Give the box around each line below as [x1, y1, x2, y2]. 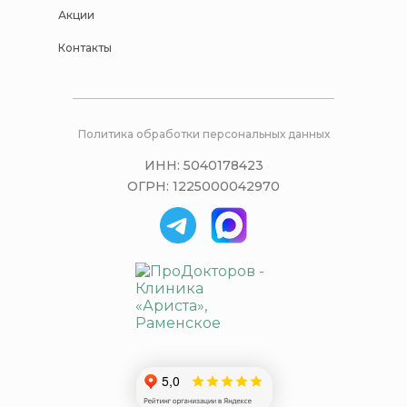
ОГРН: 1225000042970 [127, 178, 280, 195]
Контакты [58, 40, 112, 55]
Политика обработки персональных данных [77, 127, 330, 142]
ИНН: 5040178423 [144, 157, 263, 174]
